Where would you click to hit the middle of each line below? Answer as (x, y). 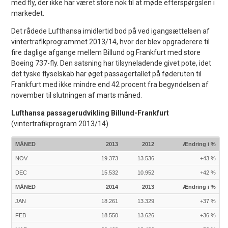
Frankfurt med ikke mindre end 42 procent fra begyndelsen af (110, 84)
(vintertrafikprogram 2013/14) (60, 123)
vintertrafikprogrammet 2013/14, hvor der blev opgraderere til (111, 41)
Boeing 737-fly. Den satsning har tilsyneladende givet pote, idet (111, 63)
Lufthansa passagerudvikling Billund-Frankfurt (90, 113)
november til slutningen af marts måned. (77, 95)
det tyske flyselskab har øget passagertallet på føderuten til (107, 74)
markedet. (28, 13)
